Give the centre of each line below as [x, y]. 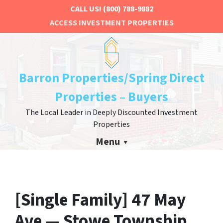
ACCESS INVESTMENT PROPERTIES [111, 23]
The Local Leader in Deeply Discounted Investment [111, 112]
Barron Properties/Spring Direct [111, 78]
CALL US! [86, 9]
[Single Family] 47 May [100, 200]
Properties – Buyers [111, 97]
